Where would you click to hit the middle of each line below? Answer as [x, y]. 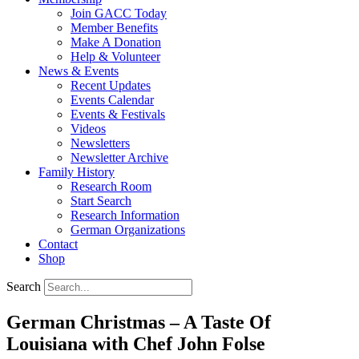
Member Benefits [114, 28]
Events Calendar [112, 100]
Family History [77, 172]
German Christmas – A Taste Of [139, 322]
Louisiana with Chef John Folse [136, 343]
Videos [88, 129]
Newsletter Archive [119, 157]
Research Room [111, 186]
